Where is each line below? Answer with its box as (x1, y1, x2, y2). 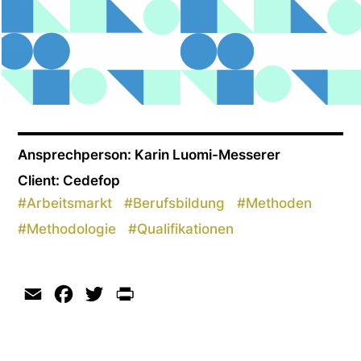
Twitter (106, 285, 150, 302)
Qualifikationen (137, 219, 234, 237)
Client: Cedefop (18, 171, 121, 189)
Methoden (246, 193, 313, 211)
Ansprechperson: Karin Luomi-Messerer (18, 146, 281, 164)
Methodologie (27, 219, 117, 237)
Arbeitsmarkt (27, 193, 113, 211)
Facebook (76, 285, 135, 302)
